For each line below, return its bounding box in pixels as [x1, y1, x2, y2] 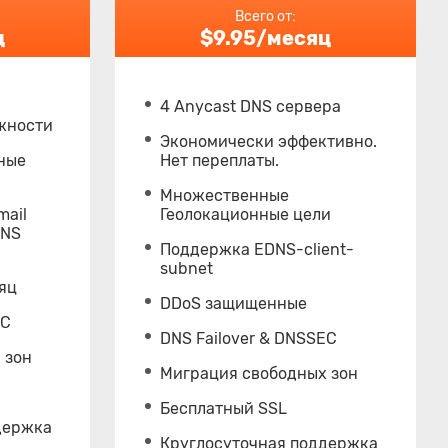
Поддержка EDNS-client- [160, 240, 355, 259]
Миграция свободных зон [160, 364, 359, 383]
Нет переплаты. [160, 151, 280, 170]
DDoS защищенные [160, 294, 308, 313]
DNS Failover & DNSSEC [160, 329, 338, 348]
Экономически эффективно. [160, 132, 378, 151]
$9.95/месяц [200, 26, 332, 50]
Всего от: [235, 8, 297, 25]
